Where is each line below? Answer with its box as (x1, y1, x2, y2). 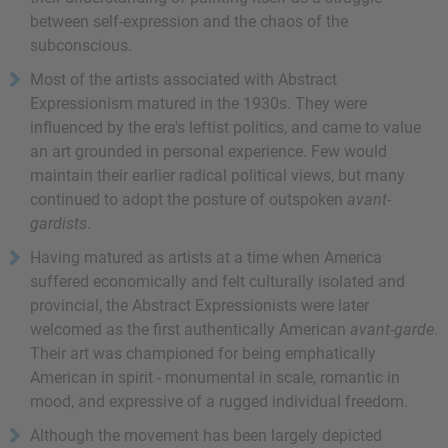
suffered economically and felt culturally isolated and (30, 272, 405, 292)
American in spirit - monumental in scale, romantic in (30, 368, 400, 388)
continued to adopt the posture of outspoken (30, 190, 347, 210)
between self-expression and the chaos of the (30, 12, 348, 32)
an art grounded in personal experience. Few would (30, 142, 387, 162)
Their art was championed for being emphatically (30, 344, 376, 364)
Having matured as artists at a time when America (30, 248, 382, 268)
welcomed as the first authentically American (30, 320, 350, 340)
